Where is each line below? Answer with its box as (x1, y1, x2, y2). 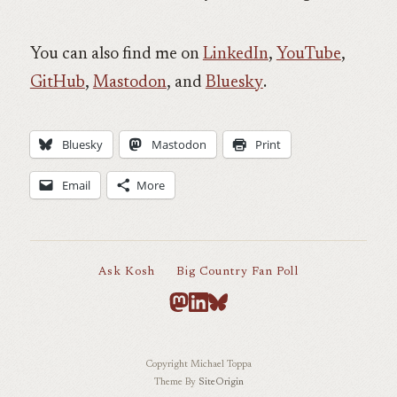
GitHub (29, 74, 85, 92)
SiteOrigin (198, 377, 244, 387)
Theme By (153, 377, 198, 387)
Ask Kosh (98, 265, 155, 277)
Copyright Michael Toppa (145, 360, 252, 370)
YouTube (276, 46, 341, 64)
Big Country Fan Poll (175, 265, 299, 277)
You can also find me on (29, 46, 203, 64)
